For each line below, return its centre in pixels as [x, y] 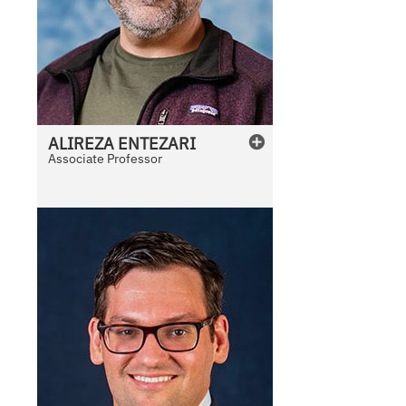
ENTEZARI [157, 144]
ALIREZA [82, 144]
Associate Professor [106, 159]
